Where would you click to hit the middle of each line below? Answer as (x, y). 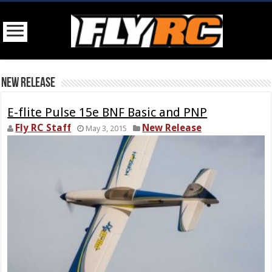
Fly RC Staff (43, 127)
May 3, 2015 (107, 128)
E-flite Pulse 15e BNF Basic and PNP (107, 112)
